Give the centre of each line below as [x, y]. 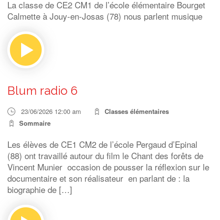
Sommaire [35, 123]
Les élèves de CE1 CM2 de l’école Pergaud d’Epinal [102, 144]
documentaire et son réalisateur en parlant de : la [98, 178]
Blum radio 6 [42, 91]
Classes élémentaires [137, 111]
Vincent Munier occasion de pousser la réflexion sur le [108, 167]
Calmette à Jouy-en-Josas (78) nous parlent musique [105, 16]
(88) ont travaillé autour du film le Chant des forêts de [105, 155]
